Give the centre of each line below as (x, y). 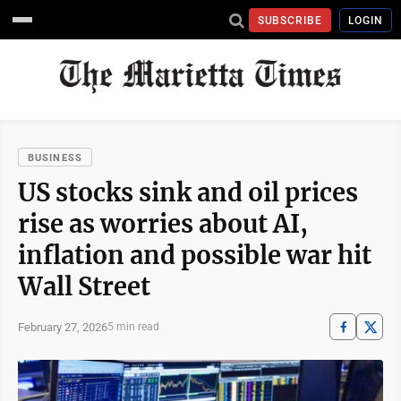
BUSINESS (55, 158)
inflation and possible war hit (195, 255)
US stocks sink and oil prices (188, 192)
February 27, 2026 (63, 327)
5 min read (133, 327)
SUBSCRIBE (290, 20)
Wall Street (84, 286)
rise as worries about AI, (163, 224)
